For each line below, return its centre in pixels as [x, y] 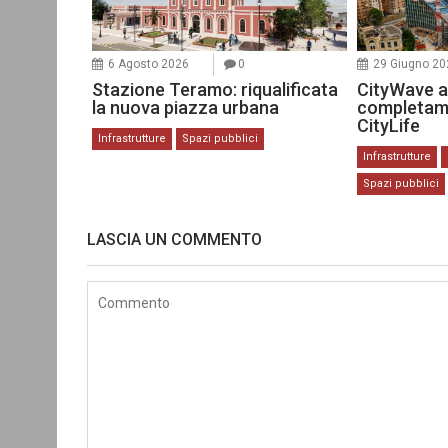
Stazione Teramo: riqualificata [215, 89]
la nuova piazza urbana [185, 107]
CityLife [389, 125]
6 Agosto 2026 [148, 63]
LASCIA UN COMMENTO [174, 239]
